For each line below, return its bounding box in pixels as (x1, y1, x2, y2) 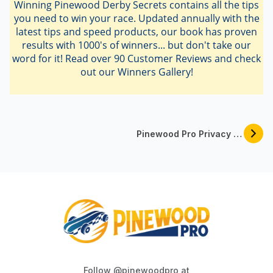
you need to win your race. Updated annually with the (13, 11, 260, 25)
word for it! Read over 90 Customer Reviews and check (12, 51, 261, 65)
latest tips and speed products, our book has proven (16, 24, 257, 38)
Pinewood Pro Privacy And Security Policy (233, 128, 242, 139)
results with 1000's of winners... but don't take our (22, 38, 251, 52)
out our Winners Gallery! (80, 65, 193, 79)
